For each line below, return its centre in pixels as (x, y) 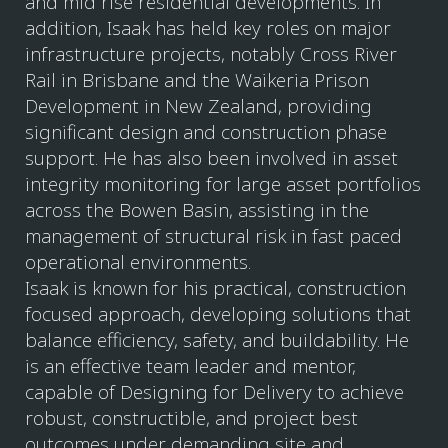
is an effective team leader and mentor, (190, 366)
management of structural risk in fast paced (213, 236)
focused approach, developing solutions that (218, 314)
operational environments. (138, 262)
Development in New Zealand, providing (198, 106)
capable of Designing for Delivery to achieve (214, 392)
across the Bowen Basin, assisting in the (197, 210)
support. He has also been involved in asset (211, 158)
